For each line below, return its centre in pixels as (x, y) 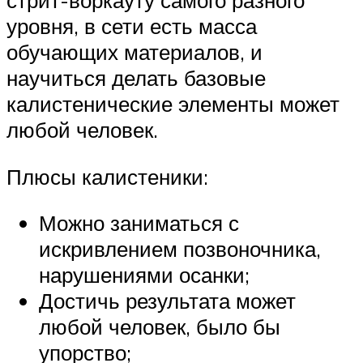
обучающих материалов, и (135, 52)
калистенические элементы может (173, 104)
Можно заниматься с (139, 223)
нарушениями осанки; (144, 275)
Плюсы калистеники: (107, 176)
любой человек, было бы (160, 327)
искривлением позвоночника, (180, 249)
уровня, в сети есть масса (132, 26)
